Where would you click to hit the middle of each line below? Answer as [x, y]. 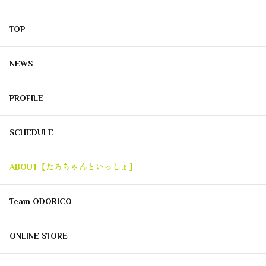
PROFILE [26, 98]
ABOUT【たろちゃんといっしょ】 [73, 167]
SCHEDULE [31, 133]
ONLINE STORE [39, 236]
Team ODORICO [41, 202]
